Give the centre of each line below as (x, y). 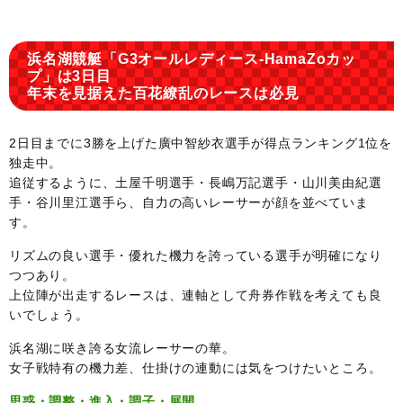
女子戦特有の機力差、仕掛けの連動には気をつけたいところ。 (196, 367)
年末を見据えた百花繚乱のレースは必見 (163, 93)
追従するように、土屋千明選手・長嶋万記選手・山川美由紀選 (196, 182)
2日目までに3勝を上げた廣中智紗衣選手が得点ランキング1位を (201, 143)
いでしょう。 (49, 314)
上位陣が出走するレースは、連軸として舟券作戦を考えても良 (196, 295)
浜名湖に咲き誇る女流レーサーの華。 (122, 348)
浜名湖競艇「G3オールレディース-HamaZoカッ (192, 58)
